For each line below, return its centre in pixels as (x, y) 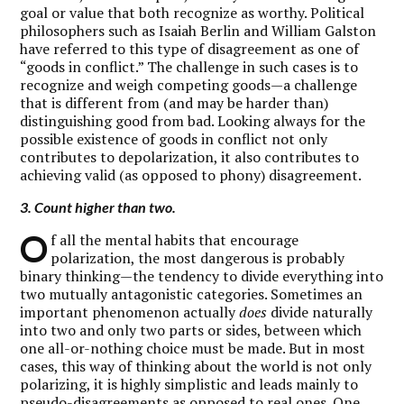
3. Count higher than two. (98, 207)
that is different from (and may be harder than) (174, 102)
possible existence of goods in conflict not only (174, 138)
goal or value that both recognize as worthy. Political (193, 12)
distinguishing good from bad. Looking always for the (193, 120)
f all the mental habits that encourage (175, 239)
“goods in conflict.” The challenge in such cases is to (189, 66)
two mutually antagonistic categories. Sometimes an (192, 294)
